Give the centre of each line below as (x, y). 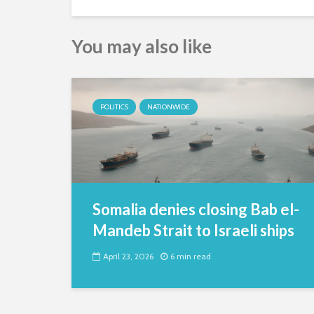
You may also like (142, 46)
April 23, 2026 (128, 257)
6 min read (191, 257)
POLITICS (114, 107)
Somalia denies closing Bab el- (196, 209)
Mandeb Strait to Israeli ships (193, 230)
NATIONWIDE (169, 107)
